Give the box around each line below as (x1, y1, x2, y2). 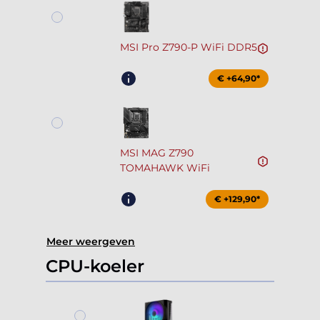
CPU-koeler (46, 256, 144, 277)
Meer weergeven (46, 235, 135, 249)
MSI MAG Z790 (120, 146, 194, 160)
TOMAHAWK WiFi (120, 161, 210, 175)
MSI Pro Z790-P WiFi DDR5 (120, 41, 257, 54)
